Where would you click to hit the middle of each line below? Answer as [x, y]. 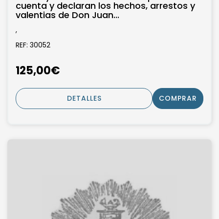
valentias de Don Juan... [67, 15]
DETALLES [84, 98]
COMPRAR [178, 98]
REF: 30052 [33, 45]
